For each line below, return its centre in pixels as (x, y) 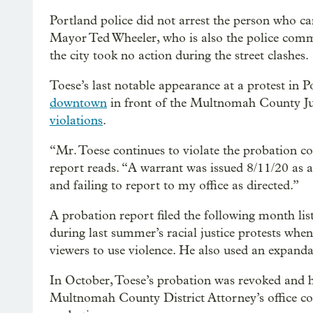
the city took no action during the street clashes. (179, 56)
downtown (78, 103)
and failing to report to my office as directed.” (174, 185)
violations (76, 121)
